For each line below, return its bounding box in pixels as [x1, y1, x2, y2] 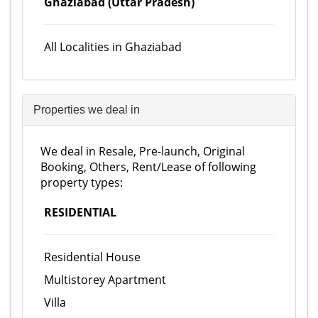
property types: [40, 175, 123, 190]
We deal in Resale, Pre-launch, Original [40, 143, 245, 159]
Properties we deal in [33, 104, 140, 116]
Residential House [44, 249, 141, 265]
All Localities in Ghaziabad [44, 39, 182, 55]
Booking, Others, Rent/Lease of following [40, 159, 256, 175]
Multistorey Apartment [44, 272, 166, 287]
